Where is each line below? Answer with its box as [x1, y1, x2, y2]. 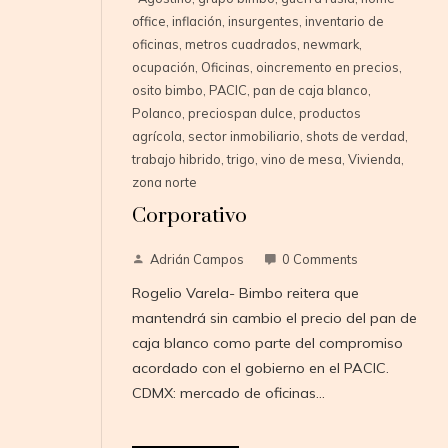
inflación [171, 13, 222, 30]
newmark [302, 36, 359, 53]
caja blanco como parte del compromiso [131, 334, 403, 353]
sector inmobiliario [187, 128, 300, 145]
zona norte [131, 174, 197, 191]
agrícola [131, 128, 182, 145]
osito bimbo [131, 82, 203, 99]
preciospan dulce [187, 105, 293, 122]
